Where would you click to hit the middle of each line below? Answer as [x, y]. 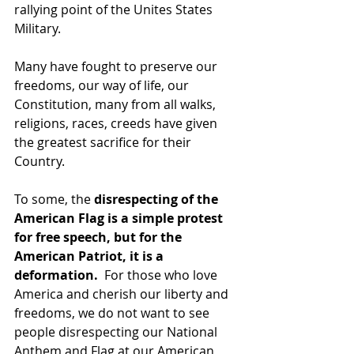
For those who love [161, 275]
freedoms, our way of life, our [103, 85]
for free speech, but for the [100, 237]
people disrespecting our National [117, 331]
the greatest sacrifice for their [104, 142]
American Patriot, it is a [90, 256]
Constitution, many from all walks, [117, 104]
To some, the [54, 199]
